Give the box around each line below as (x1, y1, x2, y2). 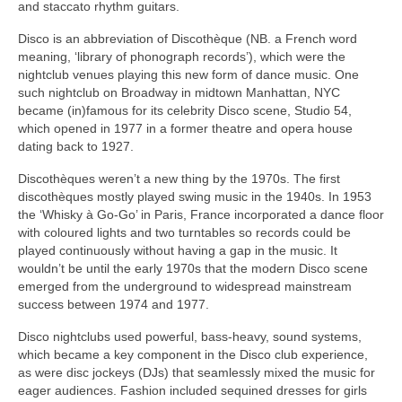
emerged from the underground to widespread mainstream (18, 279, 352, 294)
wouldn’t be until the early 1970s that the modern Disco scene (18, 261, 368, 276)
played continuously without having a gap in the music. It (18, 243, 337, 258)
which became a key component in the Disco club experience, (18, 347, 368, 363)
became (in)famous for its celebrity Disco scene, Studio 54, (18, 103, 352, 118)
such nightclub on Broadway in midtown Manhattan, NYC (18, 85, 340, 100)
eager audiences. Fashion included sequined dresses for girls (18, 383, 367, 398)
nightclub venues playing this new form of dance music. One (18, 67, 359, 83)
